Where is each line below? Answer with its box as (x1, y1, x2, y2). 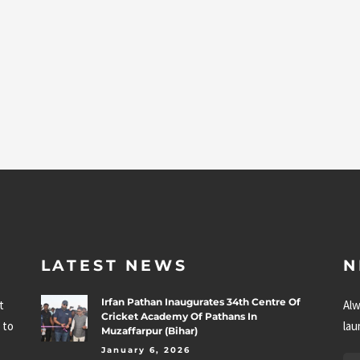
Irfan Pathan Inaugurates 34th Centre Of (100, 295, 301, 308)
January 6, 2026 (100, 344, 190, 355)
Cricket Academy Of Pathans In (100, 309, 257, 322)
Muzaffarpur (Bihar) (100, 324, 198, 337)
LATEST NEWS (40, 256, 188, 275)
